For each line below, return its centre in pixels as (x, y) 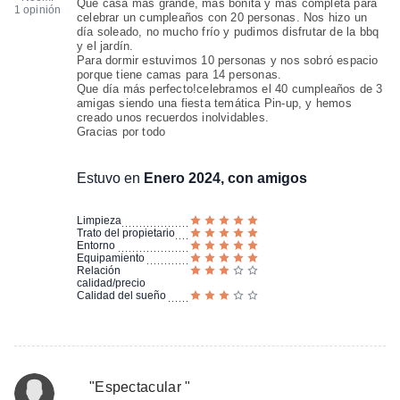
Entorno (96, 246)
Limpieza (99, 221)
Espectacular (140, 387)
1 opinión (37, 10)
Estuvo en (110, 178)
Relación (98, 271)
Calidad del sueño (121, 296)
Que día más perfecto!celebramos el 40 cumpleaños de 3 (229, 89)
